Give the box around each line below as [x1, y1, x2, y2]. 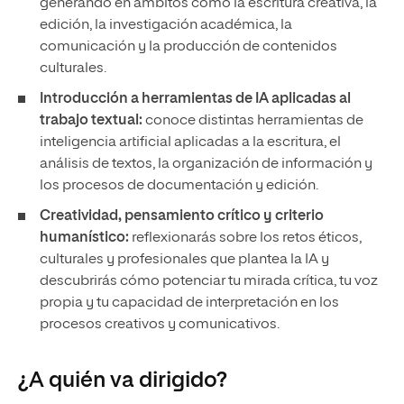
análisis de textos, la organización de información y [40, 157, 372, 171]
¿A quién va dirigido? [18, 370, 227, 391]
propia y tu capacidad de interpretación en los [40, 296, 339, 310]
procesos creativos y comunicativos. [40, 317, 280, 332]
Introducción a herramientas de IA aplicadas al [40, 92, 351, 106]
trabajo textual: [40, 114, 145, 128]
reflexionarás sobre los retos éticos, [132, 231, 362, 245]
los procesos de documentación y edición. [40, 179, 318, 193]
